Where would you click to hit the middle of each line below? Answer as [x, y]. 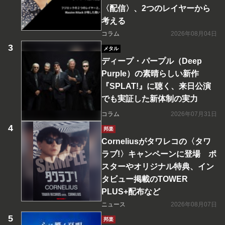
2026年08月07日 [194, 205]
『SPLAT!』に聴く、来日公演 [156, 86]
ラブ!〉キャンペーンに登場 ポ [159, 154]
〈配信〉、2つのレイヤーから [156, 9]
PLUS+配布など [131, 192]
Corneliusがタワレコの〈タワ [156, 142]
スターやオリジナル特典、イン [158, 167]
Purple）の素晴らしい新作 [150, 74]
